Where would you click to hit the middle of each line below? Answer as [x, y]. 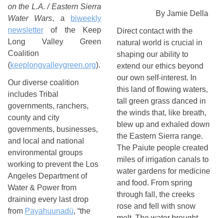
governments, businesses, [53, 129]
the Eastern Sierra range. [160, 136]
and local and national [46, 141]
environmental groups [45, 153]
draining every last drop [48, 199]
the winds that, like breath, [162, 113]
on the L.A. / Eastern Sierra [54, 7]
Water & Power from [42, 188]
